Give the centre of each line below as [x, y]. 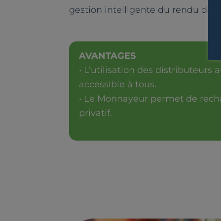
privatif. [95, 113]
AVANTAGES [107, 55]
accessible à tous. [118, 84]
